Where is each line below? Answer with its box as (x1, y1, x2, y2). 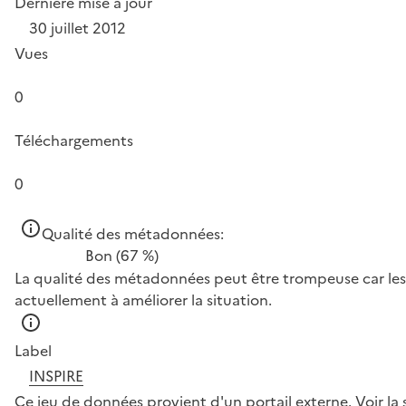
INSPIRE (29, 365, 83, 387)
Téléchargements (14, 130, 133, 151)
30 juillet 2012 (29, 17, 126, 39)
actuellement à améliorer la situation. (14, 289, 272, 311)
